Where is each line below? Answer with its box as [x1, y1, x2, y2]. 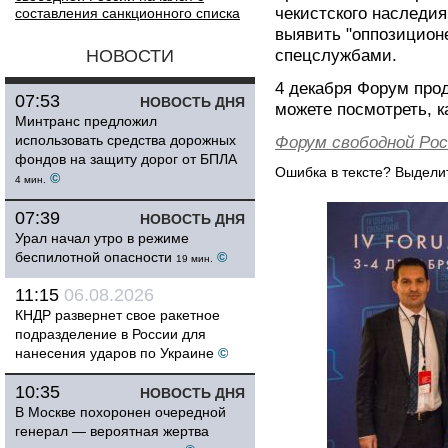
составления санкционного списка [15, 5, 240, 21]
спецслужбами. [275, 46, 397, 65]
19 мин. [176, 253, 213, 264]
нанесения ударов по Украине [15, 345, 214, 361]
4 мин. [15, 174, 46, 185]
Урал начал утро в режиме [15, 230, 189, 246]
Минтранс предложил [15, 113, 157, 129]
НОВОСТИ [86, 46, 174, 66]
